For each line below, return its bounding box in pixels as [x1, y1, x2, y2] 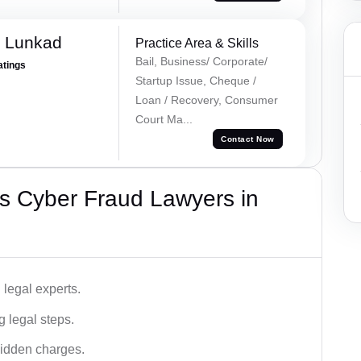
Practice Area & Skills [135, 35, 259, 50]
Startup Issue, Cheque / [135, 73, 256, 87]
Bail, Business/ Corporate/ [135, 54, 268, 68]
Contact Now [221, 135, 275, 144]
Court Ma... [135, 112, 193, 126]
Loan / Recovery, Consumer [135, 93, 278, 106]
